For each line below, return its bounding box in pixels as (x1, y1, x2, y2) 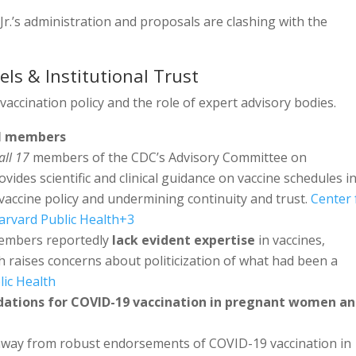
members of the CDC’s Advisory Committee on (29, 148, 308, 166)
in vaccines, (255, 230, 326, 249)
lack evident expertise (112, 230, 256, 249)
